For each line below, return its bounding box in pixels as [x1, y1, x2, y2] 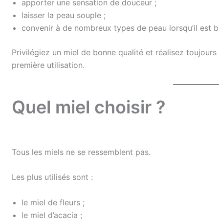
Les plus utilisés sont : [12, 172, 93, 182]
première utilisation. [12, 60, 85, 70]
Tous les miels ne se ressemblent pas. [12, 147, 151, 157]
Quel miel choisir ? [12, 96, 166, 118]
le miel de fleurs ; [22, 197, 85, 207]
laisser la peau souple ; [22, 10, 106, 20]
